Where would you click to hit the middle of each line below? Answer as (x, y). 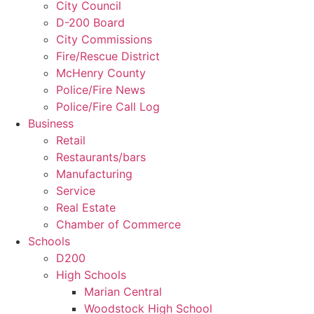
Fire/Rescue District (108, 56)
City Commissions (104, 40)
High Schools (91, 275)
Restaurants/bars (101, 157)
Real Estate (86, 208)
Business (51, 124)
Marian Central (123, 292)
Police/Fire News (101, 90)
